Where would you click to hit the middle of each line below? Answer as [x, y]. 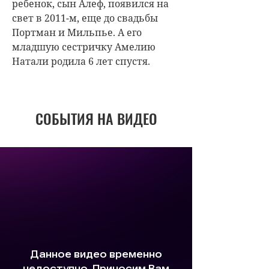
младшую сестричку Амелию [84, 47]
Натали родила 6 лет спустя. [81, 61]
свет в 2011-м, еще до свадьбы [85, 18]
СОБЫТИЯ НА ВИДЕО [96, 118]
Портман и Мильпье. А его [77, 32]
